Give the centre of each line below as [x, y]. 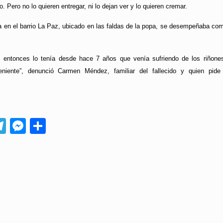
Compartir [81, 126]
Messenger [65, 126]
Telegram [39, 126]
